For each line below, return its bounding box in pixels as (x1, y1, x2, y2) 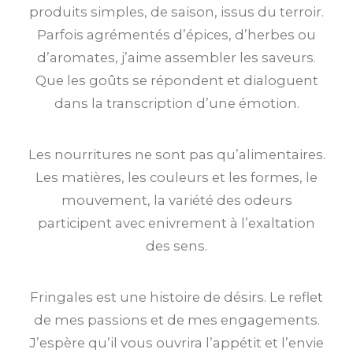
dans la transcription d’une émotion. (54, 95, 299, 111)
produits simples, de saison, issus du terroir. (29, 4, 324, 20)
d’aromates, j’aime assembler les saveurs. (37, 50, 316, 65)
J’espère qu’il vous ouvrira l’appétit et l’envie (29, 335, 324, 351)
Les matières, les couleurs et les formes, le (35, 169, 318, 185)
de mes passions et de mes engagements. (33, 312, 320, 328)
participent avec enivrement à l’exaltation (38, 215, 315, 231)
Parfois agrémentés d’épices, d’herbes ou (37, 27, 316, 43)
